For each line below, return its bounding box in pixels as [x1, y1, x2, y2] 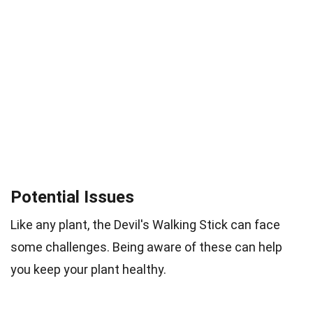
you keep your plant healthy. [10, 261, 166, 277]
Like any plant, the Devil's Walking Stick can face [10, 217, 280, 232]
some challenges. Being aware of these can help [10, 239, 282, 254]
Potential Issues [10, 187, 134, 207]
